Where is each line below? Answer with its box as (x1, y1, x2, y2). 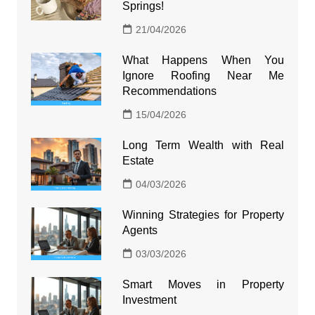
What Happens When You (122, 53, 285, 66)
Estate (122, 154, 154, 167)
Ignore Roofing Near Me (122, 69, 285, 82)
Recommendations (122, 84, 217, 97)
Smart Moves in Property (122, 278, 285, 290)
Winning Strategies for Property (122, 208, 285, 221)
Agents (122, 224, 157, 236)
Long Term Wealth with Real (122, 139, 285, 151)
